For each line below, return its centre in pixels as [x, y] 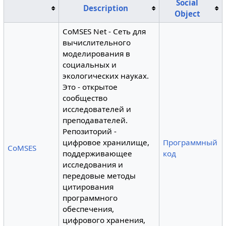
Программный [190, 142]
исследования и [93, 164]
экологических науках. [106, 76]
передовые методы [99, 176]
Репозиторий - [90, 131]
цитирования [88, 187]
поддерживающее [98, 153]
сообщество [85, 98]
